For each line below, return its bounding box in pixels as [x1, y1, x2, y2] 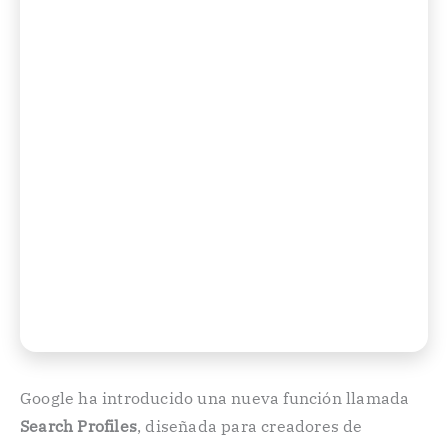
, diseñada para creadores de [137, 416, 363, 436]
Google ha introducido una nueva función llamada [20, 388, 410, 408]
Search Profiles [20, 416, 137, 436]
